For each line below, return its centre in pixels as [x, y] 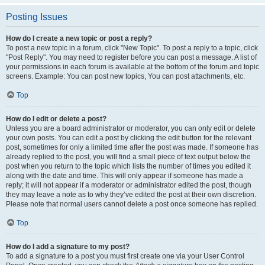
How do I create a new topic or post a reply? [79, 38]
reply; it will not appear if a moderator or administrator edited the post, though [129, 185]
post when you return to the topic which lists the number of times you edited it [128, 166]
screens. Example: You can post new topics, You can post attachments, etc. [125, 76]
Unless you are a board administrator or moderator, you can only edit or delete [131, 128]
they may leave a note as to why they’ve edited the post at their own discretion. [131, 195]
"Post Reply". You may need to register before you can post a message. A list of [131, 57]
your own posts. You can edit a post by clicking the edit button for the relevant [129, 138]
